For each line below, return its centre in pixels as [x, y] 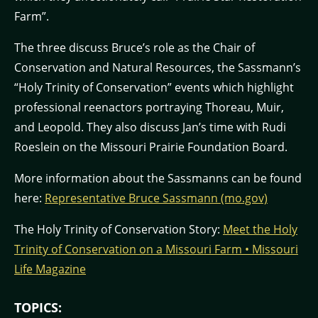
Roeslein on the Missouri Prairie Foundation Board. [151, 147]
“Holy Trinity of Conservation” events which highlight [154, 87]
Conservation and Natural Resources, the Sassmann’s [158, 67]
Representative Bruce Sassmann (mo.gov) [156, 198]
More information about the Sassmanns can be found [158, 178]
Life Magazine [50, 269]
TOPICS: [38, 307]
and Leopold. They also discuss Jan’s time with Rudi [150, 127]
